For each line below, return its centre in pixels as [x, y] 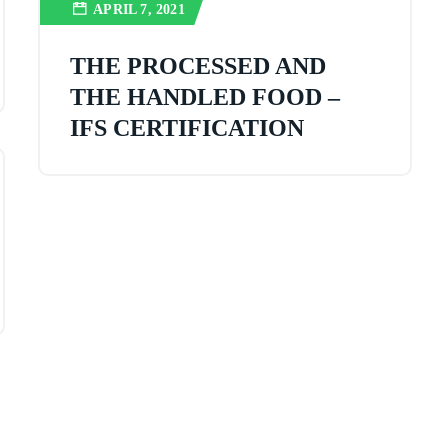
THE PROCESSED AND [198, 66]
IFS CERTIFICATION [187, 128]
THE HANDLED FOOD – [205, 97]
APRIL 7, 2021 [139, 9]
